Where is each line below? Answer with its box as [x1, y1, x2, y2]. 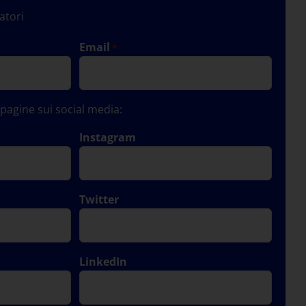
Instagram [79, 129, 136, 145]
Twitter [79, 191, 119, 207]
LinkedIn [79, 253, 127, 269]
